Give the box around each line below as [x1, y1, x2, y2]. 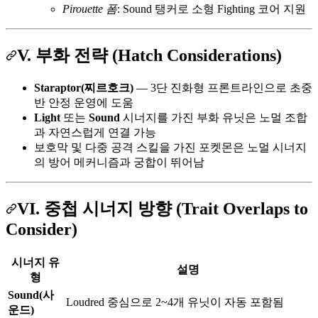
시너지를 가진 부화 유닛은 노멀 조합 [120, 111, 307, 124]
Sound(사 [8, 288, 54, 301]
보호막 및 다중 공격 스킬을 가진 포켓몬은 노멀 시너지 [34, 141, 307, 153]
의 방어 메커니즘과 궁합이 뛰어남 [34, 155, 204, 168]
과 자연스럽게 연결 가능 [34, 126, 156, 138]
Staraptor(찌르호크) [34, 81, 133, 94]
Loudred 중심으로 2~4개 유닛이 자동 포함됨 [66, 295, 284, 308]
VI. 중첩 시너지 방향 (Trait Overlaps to [17, 199, 308, 218]
